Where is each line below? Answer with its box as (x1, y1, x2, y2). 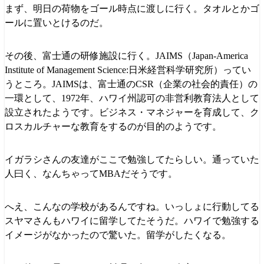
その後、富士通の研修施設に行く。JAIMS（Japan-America (5, 50, 248, 61)
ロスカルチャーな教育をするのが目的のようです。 (5, 121, 222, 131)
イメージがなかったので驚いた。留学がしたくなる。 (5, 229, 231, 240)
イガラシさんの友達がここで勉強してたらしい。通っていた (5, 154, 259, 164)
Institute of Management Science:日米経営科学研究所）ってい (5, 64, 251, 75)
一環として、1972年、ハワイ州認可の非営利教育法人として (5, 93, 259, 103)
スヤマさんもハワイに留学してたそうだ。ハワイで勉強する (5, 215, 259, 226)
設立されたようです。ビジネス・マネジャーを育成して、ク (5, 107, 259, 117)
